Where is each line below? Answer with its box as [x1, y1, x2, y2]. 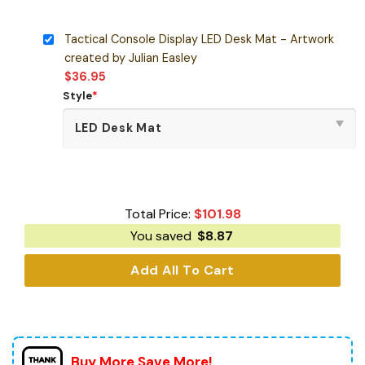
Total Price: [124, 205, 194, 223]
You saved [130, 227, 195, 245]
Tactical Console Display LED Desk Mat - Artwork [64, 31, 334, 46]
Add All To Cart [130, 262, 235, 279]
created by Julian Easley [64, 50, 197, 65]
